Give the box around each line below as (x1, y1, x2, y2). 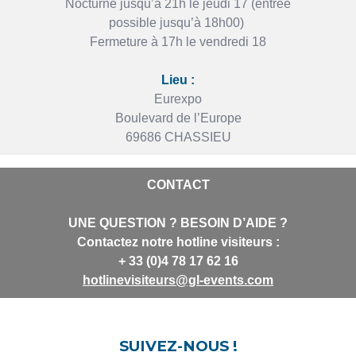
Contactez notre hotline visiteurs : (76, 235, 280, 250)
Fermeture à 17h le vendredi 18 (90, 35, 266, 49)
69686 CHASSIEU (125, 130, 231, 145)
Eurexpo (154, 92, 202, 106)
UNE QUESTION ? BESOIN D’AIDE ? (68, 216, 288, 230)
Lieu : (161, 73, 195, 87)
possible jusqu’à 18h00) (109, 16, 247, 30)
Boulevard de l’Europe (114, 111, 242, 126)
